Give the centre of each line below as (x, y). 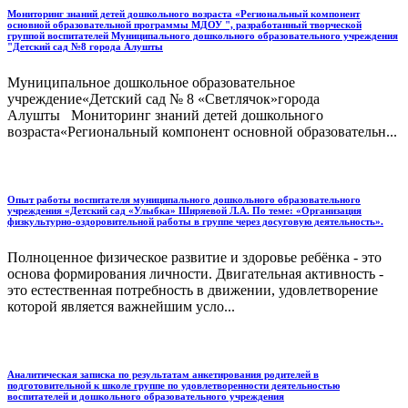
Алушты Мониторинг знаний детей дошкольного (165, 116)
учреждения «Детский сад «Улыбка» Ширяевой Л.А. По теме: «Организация (184, 211)
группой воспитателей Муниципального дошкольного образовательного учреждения (203, 36)
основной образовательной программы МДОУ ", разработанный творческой (184, 25)
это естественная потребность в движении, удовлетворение (193, 291)
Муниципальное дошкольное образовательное (151, 83)
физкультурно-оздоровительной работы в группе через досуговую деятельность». (195, 222)
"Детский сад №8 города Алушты (85, 47)
